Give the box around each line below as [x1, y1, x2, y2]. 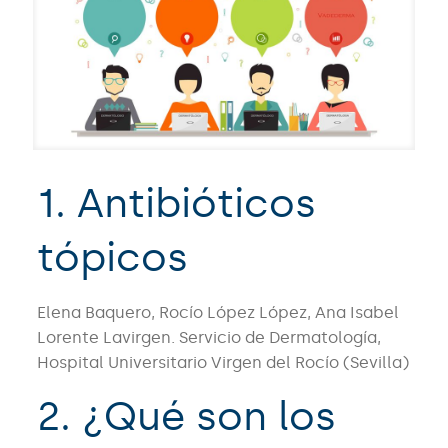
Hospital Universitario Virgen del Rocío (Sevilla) [36, 353, 409, 373]
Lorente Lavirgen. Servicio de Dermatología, [36, 328, 381, 348]
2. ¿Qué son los [36, 392, 336, 442]
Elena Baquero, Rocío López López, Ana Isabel [36, 303, 399, 323]
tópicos [36, 233, 188, 283]
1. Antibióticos [36, 179, 316, 229]
